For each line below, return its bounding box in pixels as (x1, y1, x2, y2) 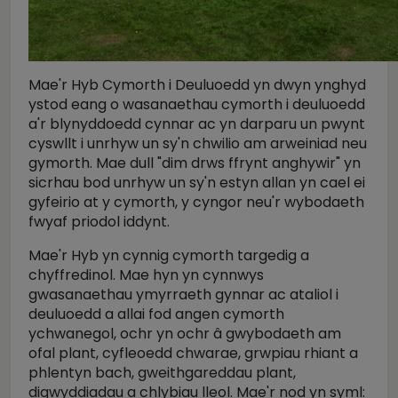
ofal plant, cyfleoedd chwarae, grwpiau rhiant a (28, 343, 358, 363)
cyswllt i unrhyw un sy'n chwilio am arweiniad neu (28, 133, 367, 154)
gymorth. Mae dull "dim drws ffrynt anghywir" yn (28, 153, 361, 173)
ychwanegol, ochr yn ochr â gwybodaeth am (28, 323, 341, 344)
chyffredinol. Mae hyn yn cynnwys (28, 265, 264, 285)
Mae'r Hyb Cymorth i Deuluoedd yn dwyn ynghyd (28, 75, 366, 95)
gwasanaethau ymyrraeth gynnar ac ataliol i (28, 284, 338, 305)
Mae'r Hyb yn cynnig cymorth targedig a (28, 245, 309, 266)
